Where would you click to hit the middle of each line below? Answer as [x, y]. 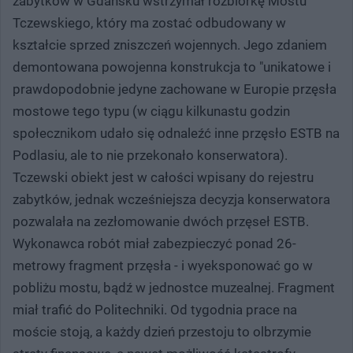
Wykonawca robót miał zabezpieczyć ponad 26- [154, 243]
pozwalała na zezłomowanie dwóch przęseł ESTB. [161, 221]
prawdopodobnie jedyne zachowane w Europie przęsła [175, 89]
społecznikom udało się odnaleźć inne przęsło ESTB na [176, 133]
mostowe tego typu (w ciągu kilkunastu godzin [151, 111]
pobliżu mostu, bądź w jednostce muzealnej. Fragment [174, 287]
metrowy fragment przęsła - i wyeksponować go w [163, 265]
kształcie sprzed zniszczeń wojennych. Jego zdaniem [170, 45]
